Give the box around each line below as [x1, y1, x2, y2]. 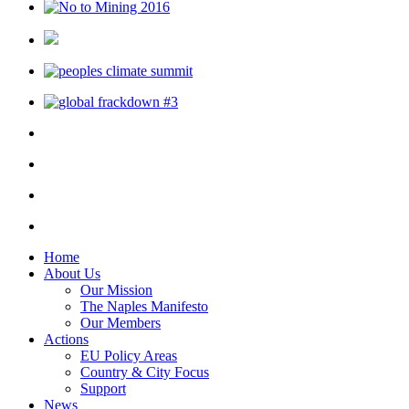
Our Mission [80, 282, 152, 298]
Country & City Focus [80, 364, 209, 380]
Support [80, 381, 126, 396]
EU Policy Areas [80, 348, 177, 363]
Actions [44, 331, 89, 347]
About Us [44, 266, 100, 281]
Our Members [80, 315, 161, 330]
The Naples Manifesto [80, 299, 208, 314]
